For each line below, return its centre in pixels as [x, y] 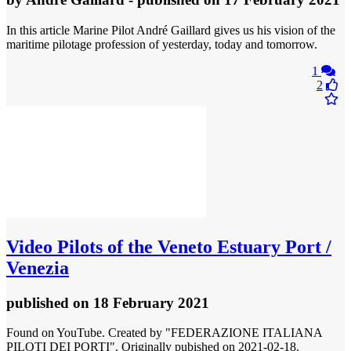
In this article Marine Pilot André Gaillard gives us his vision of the [171, 30]
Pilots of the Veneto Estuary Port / [192, 246]
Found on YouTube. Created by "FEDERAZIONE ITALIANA [164, 333]
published [40, 302]
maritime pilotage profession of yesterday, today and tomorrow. [162, 44]
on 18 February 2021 [141, 302]
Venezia [38, 268]
